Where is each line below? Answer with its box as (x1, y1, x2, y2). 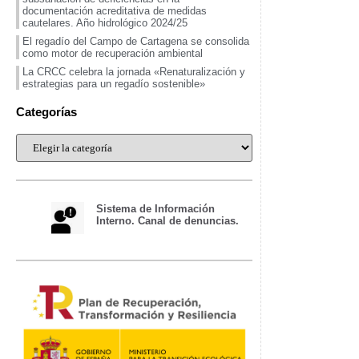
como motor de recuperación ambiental (22, 46, 203, 59)
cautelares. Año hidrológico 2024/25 (22, 16, 188, 29)
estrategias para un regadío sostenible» (22, 77, 205, 90)
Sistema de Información (96, 202, 216, 215)
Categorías (16, 104, 77, 119)
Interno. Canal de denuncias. (96, 214, 240, 227)
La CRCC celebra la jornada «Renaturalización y (22, 65, 245, 78)
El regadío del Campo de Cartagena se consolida (22, 34, 249, 47)
